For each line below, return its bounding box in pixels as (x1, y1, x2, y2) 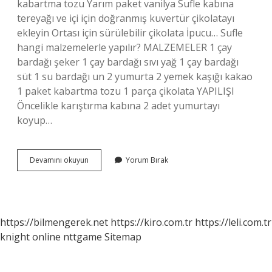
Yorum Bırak (126, 155, 168, 165)
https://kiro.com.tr (110, 216, 192, 229)
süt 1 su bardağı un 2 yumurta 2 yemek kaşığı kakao (17, 70, 253, 83)
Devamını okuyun (30, 155, 89, 165)
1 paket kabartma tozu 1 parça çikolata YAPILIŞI (17, 84, 234, 98)
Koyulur (88, 176, 114, 186)
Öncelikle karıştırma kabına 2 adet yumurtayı (17, 99, 220, 112)
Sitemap (104, 230, 141, 243)
